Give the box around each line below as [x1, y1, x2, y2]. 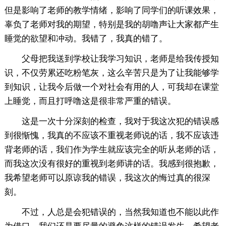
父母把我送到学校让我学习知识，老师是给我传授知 [21, 53, 219, 64]
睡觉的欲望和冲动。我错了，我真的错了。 [4, 33, 167, 43]
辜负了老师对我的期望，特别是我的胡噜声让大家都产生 [4, 19, 219, 29]
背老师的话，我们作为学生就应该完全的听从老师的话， [4, 144, 219, 154]
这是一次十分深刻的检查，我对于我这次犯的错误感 [21, 116, 219, 126]
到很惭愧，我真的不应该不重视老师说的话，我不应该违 [4, 130, 219, 140]
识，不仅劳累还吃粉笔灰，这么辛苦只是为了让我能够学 [4, 68, 219, 78]
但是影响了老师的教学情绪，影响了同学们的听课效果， [4, 5, 219, 15]
